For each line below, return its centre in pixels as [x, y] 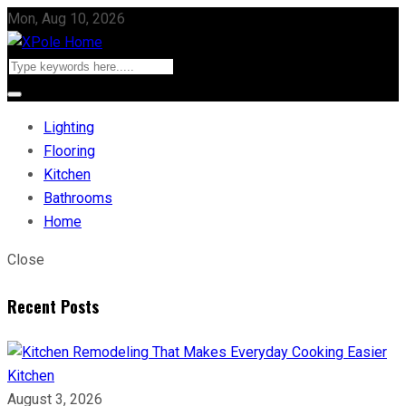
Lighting [69, 127]
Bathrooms [78, 198]
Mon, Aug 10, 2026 [66, 19]
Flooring [69, 151]
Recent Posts [53, 306]
